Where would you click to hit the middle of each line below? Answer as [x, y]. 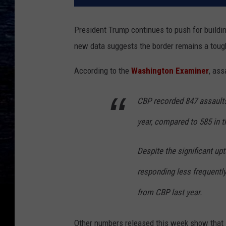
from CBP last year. [169, 192]
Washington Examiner [170, 71]
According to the [103, 71]
